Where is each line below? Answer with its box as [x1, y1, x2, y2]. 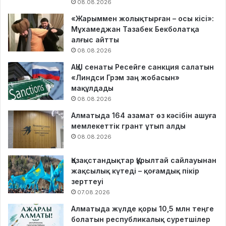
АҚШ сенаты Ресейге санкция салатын [71, 62, 214, 71]
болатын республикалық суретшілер [71, 214, 210, 223]
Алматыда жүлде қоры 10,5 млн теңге [71, 204, 214, 213]
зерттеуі [71, 177, 103, 186]
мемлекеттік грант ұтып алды [71, 121, 186, 130]
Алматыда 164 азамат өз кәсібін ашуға [71, 110, 216, 120]
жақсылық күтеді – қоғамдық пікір [71, 166, 199, 175]
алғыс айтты [71, 35, 119, 44]
